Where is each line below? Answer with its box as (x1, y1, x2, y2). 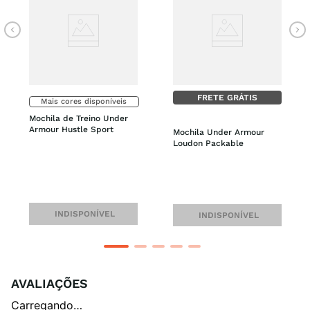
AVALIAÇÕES (11, 276, 88, 291)
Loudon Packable (172, 138, 244, 148)
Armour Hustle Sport (28, 124, 113, 134)
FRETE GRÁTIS (197, 92, 257, 102)
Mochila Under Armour (172, 127, 264, 137)
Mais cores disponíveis (41, 96, 127, 106)
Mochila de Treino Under (28, 113, 128, 123)
